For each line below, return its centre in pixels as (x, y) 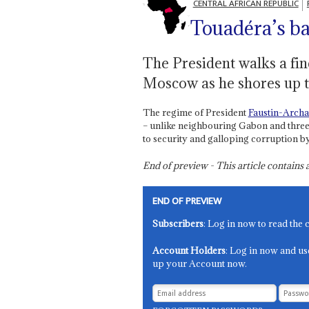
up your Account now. (200, 264)
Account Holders (189, 251)
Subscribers (178, 224)
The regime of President (195, 113)
